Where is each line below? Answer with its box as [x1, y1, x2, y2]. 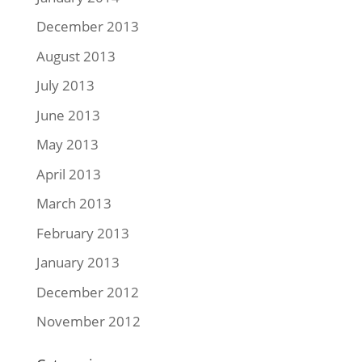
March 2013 [36, 194, 112, 213]
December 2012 [36, 282, 139, 301]
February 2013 [36, 223, 129, 242]
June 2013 [36, 105, 100, 124]
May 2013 [36, 135, 99, 154]
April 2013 [36, 164, 101, 183]
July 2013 [36, 76, 95, 95]
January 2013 [36, 253, 120, 271]
